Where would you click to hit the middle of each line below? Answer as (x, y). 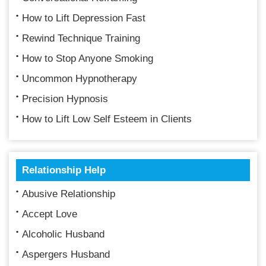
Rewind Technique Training (81, 38)
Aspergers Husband (66, 254)
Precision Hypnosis (65, 99)
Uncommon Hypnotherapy (80, 78)
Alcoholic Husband (63, 234)
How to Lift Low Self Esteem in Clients (107, 119)
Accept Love (50, 214)
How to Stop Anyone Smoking (88, 58)
